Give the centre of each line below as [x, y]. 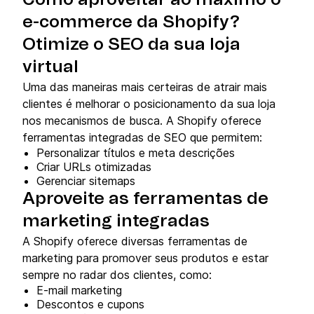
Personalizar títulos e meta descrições [136, 152]
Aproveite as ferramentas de [145, 199]
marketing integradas [116, 221]
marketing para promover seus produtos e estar [145, 258]
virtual [50, 67]
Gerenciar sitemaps [86, 180]
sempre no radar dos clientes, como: [117, 274]
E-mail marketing [79, 290]
